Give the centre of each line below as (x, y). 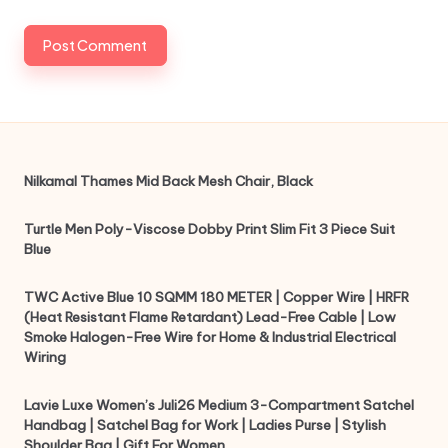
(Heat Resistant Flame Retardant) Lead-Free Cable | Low (210, 317)
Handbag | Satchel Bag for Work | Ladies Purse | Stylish (205, 425)
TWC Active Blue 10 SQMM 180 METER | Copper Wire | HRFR (216, 297)
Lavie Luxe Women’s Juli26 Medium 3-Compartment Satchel (219, 405)
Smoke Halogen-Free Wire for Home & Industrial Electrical (210, 337)
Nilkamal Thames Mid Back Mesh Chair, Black (168, 181)
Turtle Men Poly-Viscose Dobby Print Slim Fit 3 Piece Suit (209, 229)
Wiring (45, 357)
